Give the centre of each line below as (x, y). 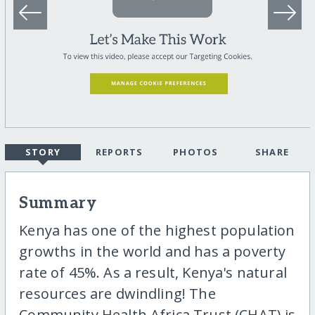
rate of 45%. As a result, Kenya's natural (153, 273)
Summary (58, 204)
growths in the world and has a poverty (153, 252)
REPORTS (119, 152)
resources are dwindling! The (117, 294)
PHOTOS (195, 152)
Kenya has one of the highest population (157, 231)
